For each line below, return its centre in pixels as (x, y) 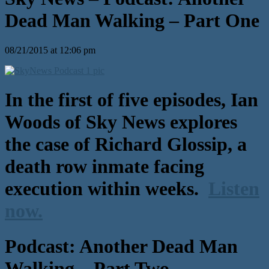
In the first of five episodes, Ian (131, 100)
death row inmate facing (104, 167)
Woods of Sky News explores (121, 122)
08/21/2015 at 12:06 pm (50, 50)
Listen (234, 189)
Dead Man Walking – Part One (132, 21)
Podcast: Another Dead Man (121, 246)
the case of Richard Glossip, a (126, 144)
